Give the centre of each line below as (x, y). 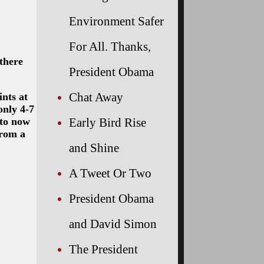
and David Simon (113, 223)
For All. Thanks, (110, 46)
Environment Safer (116, 21)
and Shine (94, 147)
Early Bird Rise (108, 122)
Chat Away (96, 97)
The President (103, 249)
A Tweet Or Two (110, 173)
